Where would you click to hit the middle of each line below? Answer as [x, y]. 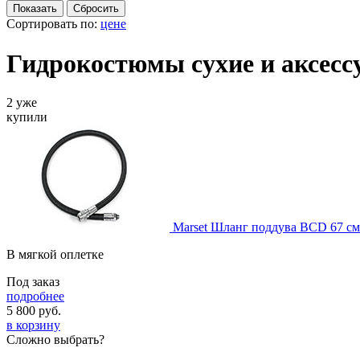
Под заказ [33, 282]
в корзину [33, 325]
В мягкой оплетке [55, 255]
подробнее [35, 297]
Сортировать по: [53, 24]
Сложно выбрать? [55, 340]
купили [27, 117]
